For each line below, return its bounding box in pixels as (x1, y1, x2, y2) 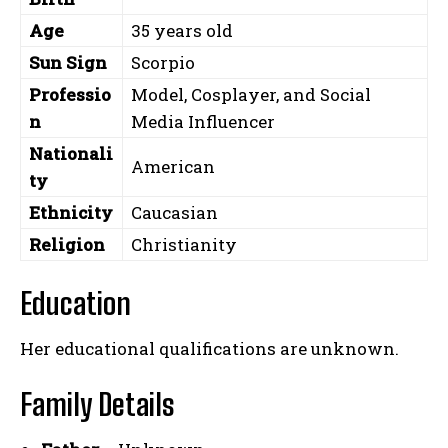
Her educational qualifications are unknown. (20, 337, 399, 361)
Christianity (131, 233, 237, 257)
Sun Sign (29, 51, 107, 75)
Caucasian (131, 201, 218, 225)
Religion (29, 233, 105, 257)
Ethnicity (29, 201, 113, 225)
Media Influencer (131, 110, 275, 134)
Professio (29, 83, 111, 107)
